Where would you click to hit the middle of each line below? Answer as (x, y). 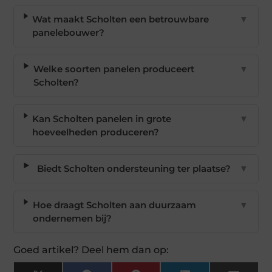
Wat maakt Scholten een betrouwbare (121, 19)
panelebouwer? (69, 33)
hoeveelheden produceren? (95, 132)
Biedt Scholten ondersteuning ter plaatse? (134, 169)
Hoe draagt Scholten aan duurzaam (114, 205)
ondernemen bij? (72, 219)
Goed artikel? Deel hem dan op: (91, 250)
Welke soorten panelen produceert (114, 69)
